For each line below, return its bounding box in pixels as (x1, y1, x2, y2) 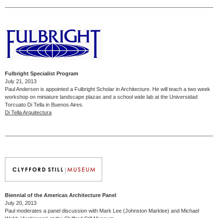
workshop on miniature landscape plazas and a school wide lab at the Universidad (5, 93, 198, 100)
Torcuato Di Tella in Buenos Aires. (5, 101, 84, 108)
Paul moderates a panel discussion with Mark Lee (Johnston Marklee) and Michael (5, 207, 199, 214)
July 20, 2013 (5, 200, 36, 206)
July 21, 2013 (5, 78, 36, 84)
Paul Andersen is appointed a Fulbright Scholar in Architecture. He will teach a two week (5, 86, 210, 92)
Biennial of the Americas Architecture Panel (5, 192, 116, 198)
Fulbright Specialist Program (5, 70, 78, 76)
